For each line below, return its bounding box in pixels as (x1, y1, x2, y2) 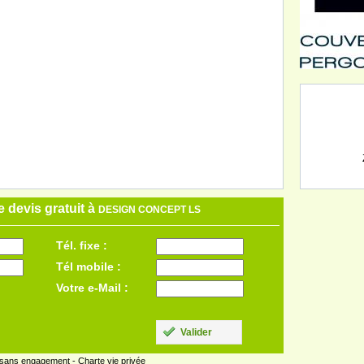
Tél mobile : (56, 260, 121, 273)
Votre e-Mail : (56, 281, 128, 294)
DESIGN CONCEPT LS (97, 204, 201, 215)
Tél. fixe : (56, 239, 107, 252)
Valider (178, 327, 212, 338)
